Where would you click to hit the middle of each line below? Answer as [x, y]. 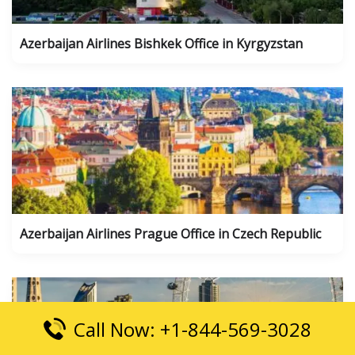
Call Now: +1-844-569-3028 [193, 329]
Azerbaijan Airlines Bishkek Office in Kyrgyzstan [161, 44]
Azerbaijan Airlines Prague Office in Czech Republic [170, 234]
